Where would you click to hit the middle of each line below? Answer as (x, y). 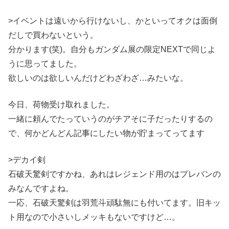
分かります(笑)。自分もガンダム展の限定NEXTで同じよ (112, 49)
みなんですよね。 (41, 188)
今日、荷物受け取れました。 (61, 104)
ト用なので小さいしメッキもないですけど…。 (94, 217)
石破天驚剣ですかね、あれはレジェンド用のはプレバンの (114, 174)
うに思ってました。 (45, 63)
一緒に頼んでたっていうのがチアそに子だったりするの (110, 119)
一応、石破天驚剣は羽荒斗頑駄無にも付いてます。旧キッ (114, 202)
